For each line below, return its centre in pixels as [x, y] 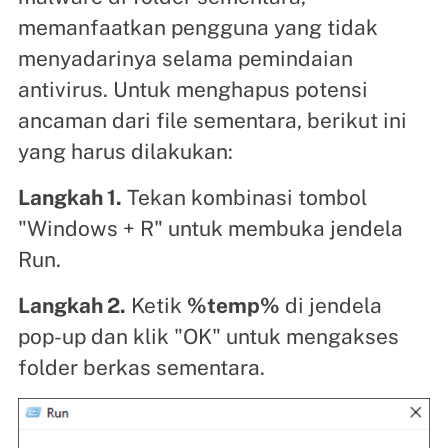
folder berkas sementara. [141, 368]
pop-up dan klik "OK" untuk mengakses [208, 337]
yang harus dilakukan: [125, 152]
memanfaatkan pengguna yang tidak [197, 28]
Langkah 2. [71, 306]
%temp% [233, 306]
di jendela [330, 306]
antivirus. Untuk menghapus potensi [192, 90]
